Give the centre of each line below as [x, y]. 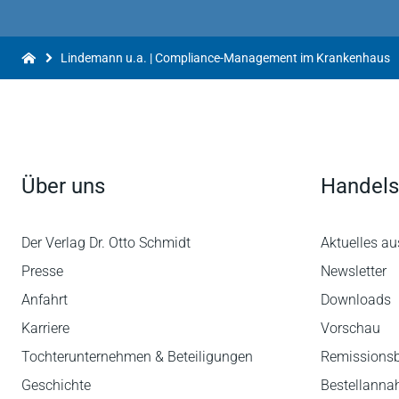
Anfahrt [45, 300]
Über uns [63, 186]
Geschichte [56, 385]
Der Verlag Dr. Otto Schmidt [106, 243]
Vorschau [350, 328]
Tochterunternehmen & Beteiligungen [137, 357]
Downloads [356, 300]
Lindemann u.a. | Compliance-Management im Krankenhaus [225, 58]
